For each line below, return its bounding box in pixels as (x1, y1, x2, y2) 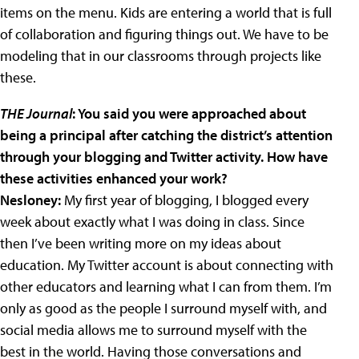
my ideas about (186, 234, 281, 253)
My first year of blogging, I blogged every (64, 191, 309, 210)
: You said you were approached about (72, 104, 306, 123)
